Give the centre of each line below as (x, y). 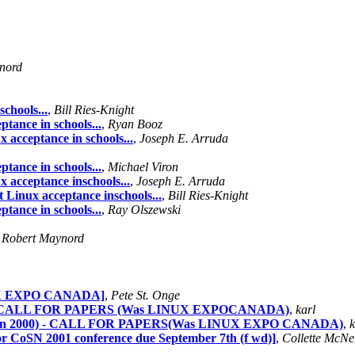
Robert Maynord (43, 238)
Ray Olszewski (144, 209)
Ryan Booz (135, 124)
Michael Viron (143, 166)
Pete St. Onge (145, 295)
